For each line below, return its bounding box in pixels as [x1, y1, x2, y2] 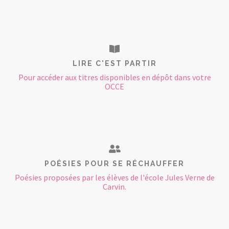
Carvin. [103, 181, 126, 192]
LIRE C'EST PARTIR [72, 59, 157, 67]
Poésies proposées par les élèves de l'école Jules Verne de [14, 172, 215, 182]
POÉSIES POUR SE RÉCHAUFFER [44, 159, 185, 168]
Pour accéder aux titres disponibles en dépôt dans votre [18, 72, 211, 82]
